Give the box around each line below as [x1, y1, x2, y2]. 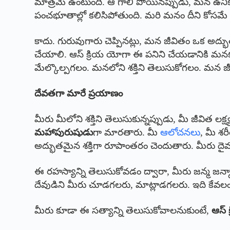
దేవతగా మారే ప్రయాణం [34, 88, 123, 99]
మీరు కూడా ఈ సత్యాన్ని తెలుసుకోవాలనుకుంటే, [34, 205, 212, 216]
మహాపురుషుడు [34, 127, 93, 138]
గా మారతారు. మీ [93, 127, 161, 138]
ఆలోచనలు [160, 127, 201, 138]
